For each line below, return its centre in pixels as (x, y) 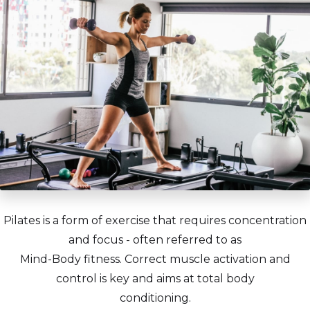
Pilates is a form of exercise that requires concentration (155, 220)
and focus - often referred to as (155, 239)
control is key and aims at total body (155, 278)
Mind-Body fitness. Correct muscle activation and (155, 259)
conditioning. (155, 298)
